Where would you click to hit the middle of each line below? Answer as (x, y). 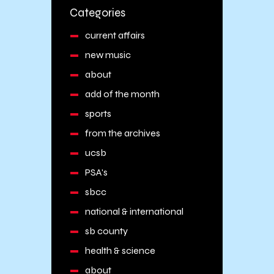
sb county (106, 231)
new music (108, 55)
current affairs (115, 35)
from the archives (122, 133)
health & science (120, 251)
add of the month (122, 94)
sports (98, 114)
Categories (98, 12)
